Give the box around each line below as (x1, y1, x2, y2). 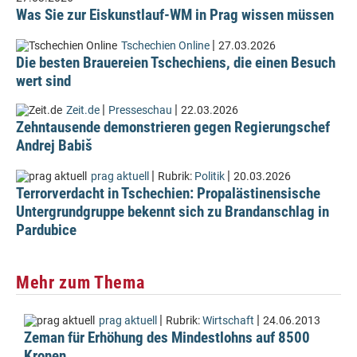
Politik (194, 170, 225, 183)
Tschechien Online (121, 39, 210, 53)
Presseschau (108, 104, 172, 117)
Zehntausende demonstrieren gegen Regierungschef (16, 118, 330, 136)
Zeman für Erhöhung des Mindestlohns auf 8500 (24, 328, 310, 347)
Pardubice (16, 221, 76, 239)
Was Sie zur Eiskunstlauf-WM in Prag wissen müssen (16, 6, 334, 24)
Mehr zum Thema (16, 272, 145, 292)
